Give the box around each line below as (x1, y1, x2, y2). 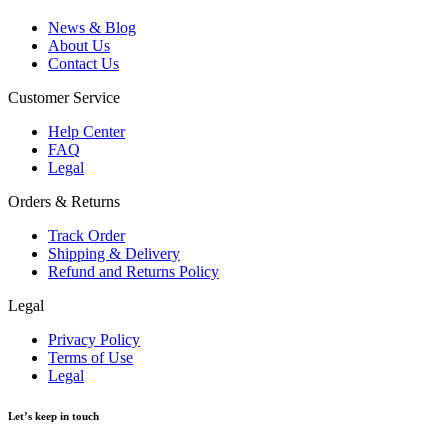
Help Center (48, 123, 125, 141)
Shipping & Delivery (48, 245, 180, 263)
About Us (48, 37, 110, 55)
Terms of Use (48, 349, 133, 367)
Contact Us (48, 55, 119, 73)
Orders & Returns (8, 193, 120, 211)
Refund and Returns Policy (48, 263, 219, 281)
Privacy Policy (48, 331, 140, 349)
